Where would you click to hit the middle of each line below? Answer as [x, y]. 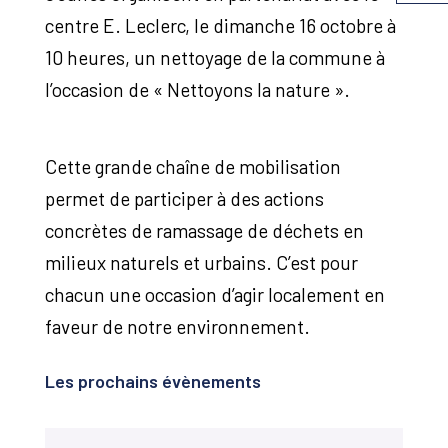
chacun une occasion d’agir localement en [214, 294]
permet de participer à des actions [184, 198]
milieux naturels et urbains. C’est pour [201, 262]
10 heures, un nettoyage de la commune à [214, 58]
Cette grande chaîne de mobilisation [192, 166]
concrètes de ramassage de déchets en [204, 230]
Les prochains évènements [152, 380]
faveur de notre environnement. [177, 326]
